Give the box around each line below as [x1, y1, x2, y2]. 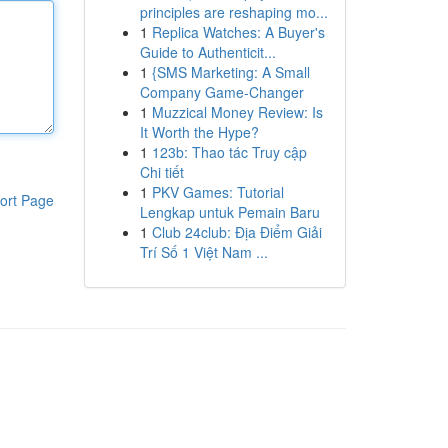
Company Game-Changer [139, 82, 304, 102]
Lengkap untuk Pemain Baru [139, 202, 320, 222]
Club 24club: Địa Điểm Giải [151, 222, 322, 242]
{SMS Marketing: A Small [151, 62, 310, 82]
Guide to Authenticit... [139, 42, 276, 62]
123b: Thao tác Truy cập [151, 142, 307, 162]
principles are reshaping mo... [139, 2, 328, 22]
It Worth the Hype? [139, 122, 259, 142]
